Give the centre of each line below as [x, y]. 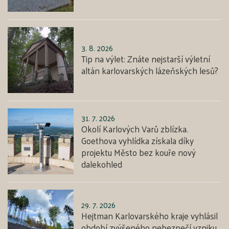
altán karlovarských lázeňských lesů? [150, 71]
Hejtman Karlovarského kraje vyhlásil [150, 216]
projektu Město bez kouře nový [139, 152]
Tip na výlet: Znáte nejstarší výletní [146, 59]
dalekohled [102, 164]
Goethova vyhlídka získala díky [138, 140]
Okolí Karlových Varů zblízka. [135, 129]
